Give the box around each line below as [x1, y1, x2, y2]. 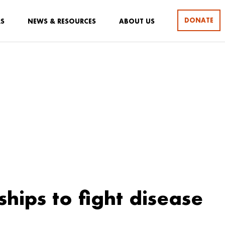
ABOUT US [119, 18, 155, 25]
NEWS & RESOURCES [28, 18, 96, 25]
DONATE [184, 16, 213, 24]
